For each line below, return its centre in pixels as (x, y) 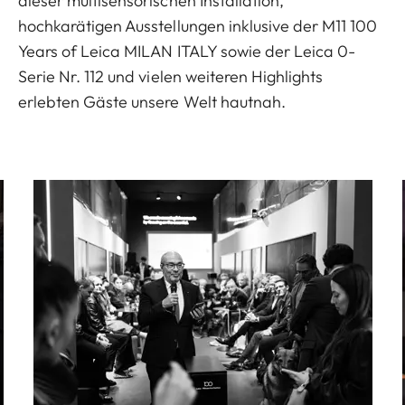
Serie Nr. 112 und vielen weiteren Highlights (171, 77)
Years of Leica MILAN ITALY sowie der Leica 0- (187, 52)
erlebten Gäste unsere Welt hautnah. (152, 102)
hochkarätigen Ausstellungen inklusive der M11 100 (198, 26)
